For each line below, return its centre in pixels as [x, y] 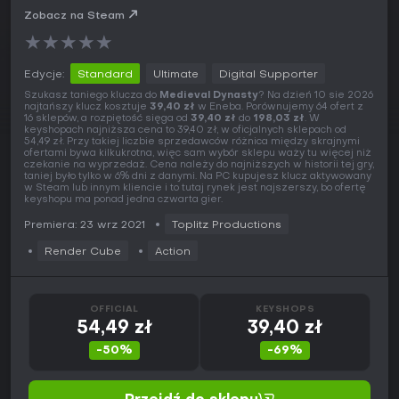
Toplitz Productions [227, 226]
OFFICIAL [114, 310]
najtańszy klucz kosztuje [87, 108]
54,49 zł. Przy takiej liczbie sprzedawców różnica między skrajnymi [192, 142]
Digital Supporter [269, 75]
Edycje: [44, 75]
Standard [105, 75]
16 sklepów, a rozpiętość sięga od [107, 119]
